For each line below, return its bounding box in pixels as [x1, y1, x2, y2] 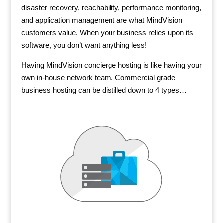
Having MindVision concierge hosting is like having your [21, 60, 202, 69]
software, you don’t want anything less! [21, 40, 147, 49]
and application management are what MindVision [21, 15, 182, 24]
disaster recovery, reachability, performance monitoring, [21, 3, 201, 12]
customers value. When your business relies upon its [21, 28, 193, 37]
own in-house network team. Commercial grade [21, 73, 175, 82]
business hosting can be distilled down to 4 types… [21, 85, 187, 94]
